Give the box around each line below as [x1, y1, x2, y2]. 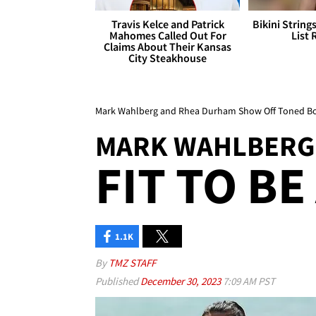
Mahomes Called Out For [109, 28, 226, 43]
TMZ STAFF [109, 256, 156, 270]
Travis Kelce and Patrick [111, 17, 224, 32]
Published [95, 274, 140, 288]
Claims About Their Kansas [104, 39, 232, 54]
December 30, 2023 [140, 274, 223, 288]
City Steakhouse [128, 51, 207, 66]
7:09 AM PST [223, 274, 275, 288]
